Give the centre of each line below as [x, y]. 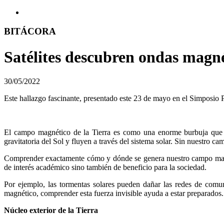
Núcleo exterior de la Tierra [51, 210]
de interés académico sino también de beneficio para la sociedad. [105, 167]
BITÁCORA [30, 31]
